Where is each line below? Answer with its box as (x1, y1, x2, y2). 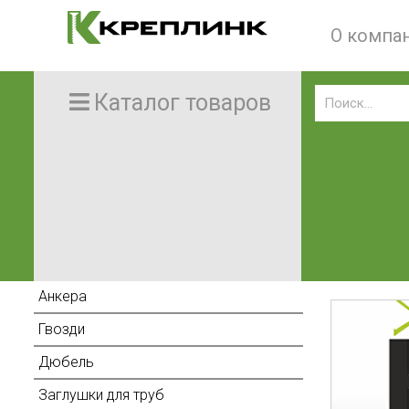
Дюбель (38, 353, 94, 371)
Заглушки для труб (38, 386, 164, 404)
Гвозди (38, 320, 85, 338)
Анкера (38, 288, 87, 305)
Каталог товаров (93, 89, 271, 116)
